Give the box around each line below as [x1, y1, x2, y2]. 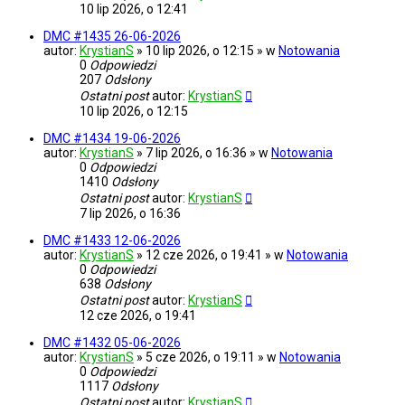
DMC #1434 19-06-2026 [43, 131, 181, 146]
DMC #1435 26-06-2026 [43, 29, 181, 44]
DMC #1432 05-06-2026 [43, 335, 181, 351]
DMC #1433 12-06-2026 [43, 233, 181, 249]
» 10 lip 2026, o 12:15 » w [137, 43, 278, 59]
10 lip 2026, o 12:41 [80, 2, 188, 17]
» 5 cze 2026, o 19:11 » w [137, 350, 279, 365]
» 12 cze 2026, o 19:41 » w [137, 248, 287, 263]
